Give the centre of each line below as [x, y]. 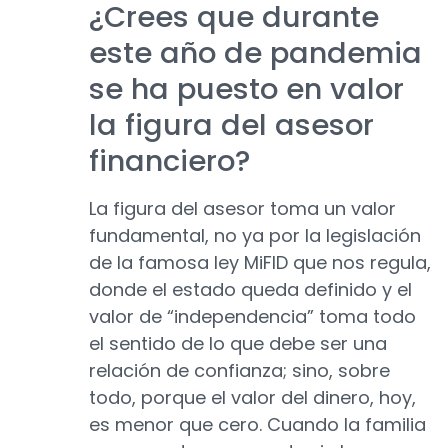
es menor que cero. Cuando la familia [257, 425]
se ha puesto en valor [246, 89]
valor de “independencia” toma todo [252, 317]
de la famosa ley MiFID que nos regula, [260, 263]
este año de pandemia [255, 53]
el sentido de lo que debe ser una [238, 344]
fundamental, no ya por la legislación [255, 236]
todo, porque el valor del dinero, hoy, [252, 398]
